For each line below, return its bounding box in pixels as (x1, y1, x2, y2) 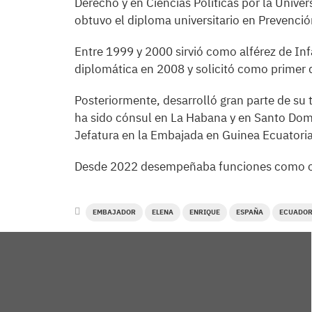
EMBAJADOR (93, 208, 136, 217)
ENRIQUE (189, 208, 220, 217)
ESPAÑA (236, 208, 263, 217)
